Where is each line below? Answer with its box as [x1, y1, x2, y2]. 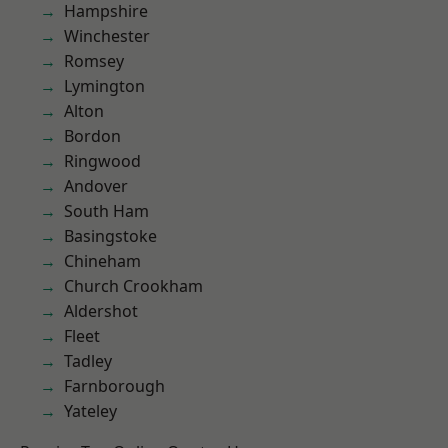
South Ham [64, 200, 149, 222]
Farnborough [64, 375, 165, 397]
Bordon [64, 125, 121, 147]
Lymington [64, 75, 145, 97]
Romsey [64, 50, 124, 72]
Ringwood [64, 150, 141, 172]
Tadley [64, 350, 112, 372]
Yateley [64, 400, 117, 422]
